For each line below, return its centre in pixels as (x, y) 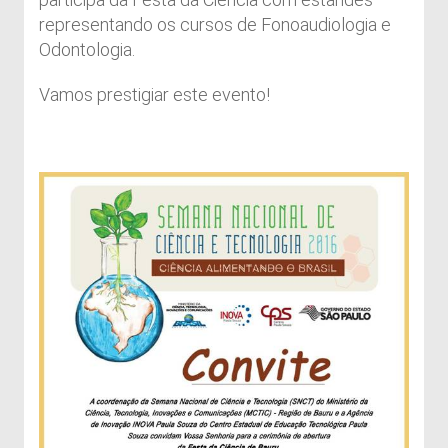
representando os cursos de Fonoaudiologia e (215, 25)
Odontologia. (87, 50)
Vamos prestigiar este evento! (154, 95)
